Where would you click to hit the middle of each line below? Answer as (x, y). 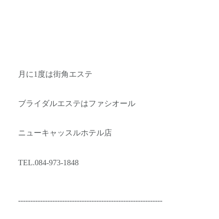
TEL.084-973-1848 (48, 163)
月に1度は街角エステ (55, 74)
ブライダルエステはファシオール (77, 104)
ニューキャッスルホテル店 (65, 133)
